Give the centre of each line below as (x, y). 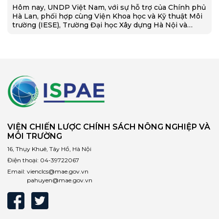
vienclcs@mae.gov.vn (58, 171)
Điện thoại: (24, 160)
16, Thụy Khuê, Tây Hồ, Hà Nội (49, 149)
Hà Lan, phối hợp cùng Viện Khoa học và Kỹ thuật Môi (107, 16)
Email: (17, 171)
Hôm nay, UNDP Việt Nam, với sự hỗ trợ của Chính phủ (109, 7)
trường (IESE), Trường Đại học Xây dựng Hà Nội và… (102, 25)
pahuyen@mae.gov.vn (60, 180)
